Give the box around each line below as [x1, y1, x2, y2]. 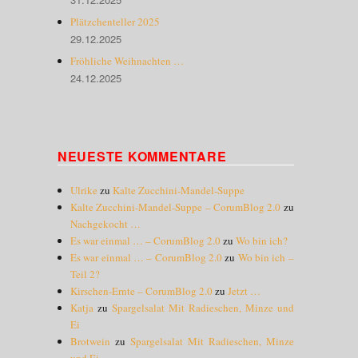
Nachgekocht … [70, 216, 141, 231]
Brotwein [70, 333, 111, 348]
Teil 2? [70, 266, 101, 281]
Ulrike [70, 182, 98, 197]
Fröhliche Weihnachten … [70, 53, 185, 68]
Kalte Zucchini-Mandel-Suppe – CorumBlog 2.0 [70, 199, 281, 214]
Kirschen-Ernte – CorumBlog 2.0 [70, 283, 213, 298]
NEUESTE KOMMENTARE [57, 146, 227, 165]
